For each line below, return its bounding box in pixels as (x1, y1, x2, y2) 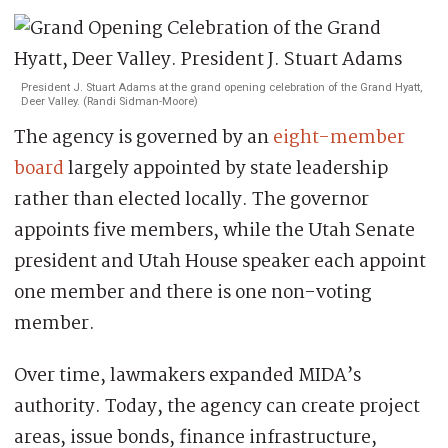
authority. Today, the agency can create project (14, 391, 420, 422)
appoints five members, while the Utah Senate (14, 215, 415, 246)
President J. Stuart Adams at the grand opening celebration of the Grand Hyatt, (21, 80, 422, 94)
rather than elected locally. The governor (14, 184, 369, 215)
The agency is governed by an (14, 122, 273, 153)
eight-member (273, 122, 405, 153)
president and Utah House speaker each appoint (14, 246, 426, 277)
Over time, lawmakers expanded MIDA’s (14, 360, 361, 391)
